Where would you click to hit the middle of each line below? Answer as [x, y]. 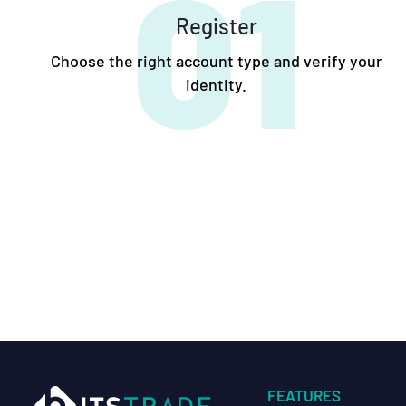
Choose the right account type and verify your [216, 60]
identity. [217, 84]
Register [216, 25]
